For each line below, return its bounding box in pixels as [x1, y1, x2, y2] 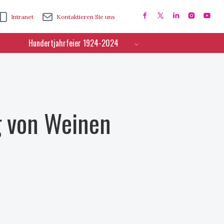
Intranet [11, 12, 34, 20]
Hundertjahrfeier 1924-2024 [28, 37, 118, 49]
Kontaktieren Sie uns [56, 12, 115, 20]
